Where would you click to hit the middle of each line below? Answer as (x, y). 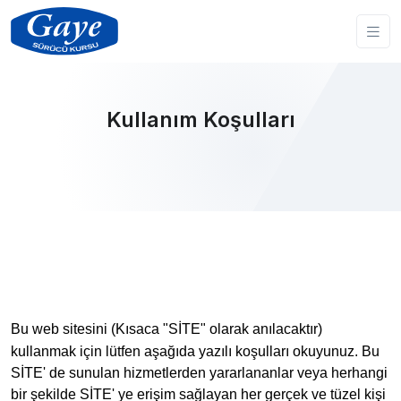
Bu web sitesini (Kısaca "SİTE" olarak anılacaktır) (166, 329)
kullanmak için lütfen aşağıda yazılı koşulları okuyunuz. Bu (195, 351)
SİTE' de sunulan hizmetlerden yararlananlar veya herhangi (199, 373)
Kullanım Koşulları (200, 119)
